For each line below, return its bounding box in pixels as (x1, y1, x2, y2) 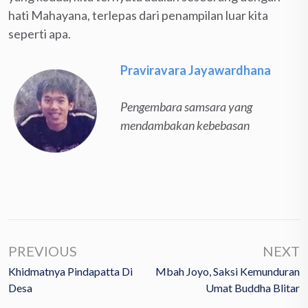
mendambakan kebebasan (120, 117, 250, 133)
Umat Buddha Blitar (206, 280, 300, 294)
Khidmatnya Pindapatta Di (8, 264, 133, 278)
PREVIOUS (8, 242, 77, 259)
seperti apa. (8, 25, 71, 41)
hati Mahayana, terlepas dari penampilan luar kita (8, 7, 268, 23)
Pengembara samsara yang (120, 98, 252, 114)
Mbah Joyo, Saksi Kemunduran (155, 264, 300, 278)
